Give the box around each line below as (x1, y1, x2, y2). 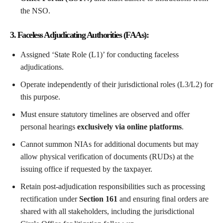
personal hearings (20, 122, 77, 131)
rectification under (20, 195, 79, 204)
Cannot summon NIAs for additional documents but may (20, 140, 199, 149)
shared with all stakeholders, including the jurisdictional (20, 207, 194, 216)
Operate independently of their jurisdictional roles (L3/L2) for (20, 80, 213, 89)
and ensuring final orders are (117, 195, 209, 204)
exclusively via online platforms (77, 122, 182, 131)
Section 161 (79, 195, 117, 204)
